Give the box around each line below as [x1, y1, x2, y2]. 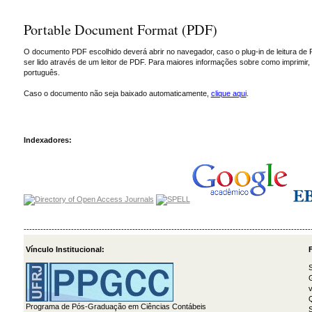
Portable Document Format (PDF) [23, 19, 217, 39]
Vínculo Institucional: [25, 244, 104, 253]
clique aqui [210, 88, 247, 97]
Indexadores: [23, 136, 72, 145]
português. [23, 68, 60, 77]
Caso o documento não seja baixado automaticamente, [23, 88, 211, 97]
